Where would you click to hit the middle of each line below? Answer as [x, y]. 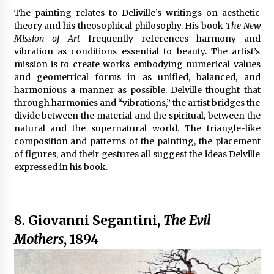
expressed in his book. [61, 167]
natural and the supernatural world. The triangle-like [137, 128]
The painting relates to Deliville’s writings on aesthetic [137, 13]
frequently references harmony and [170, 38]
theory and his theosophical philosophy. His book [120, 25]
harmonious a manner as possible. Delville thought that [137, 90]
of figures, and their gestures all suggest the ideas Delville [137, 154]
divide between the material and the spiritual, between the [137, 115]
